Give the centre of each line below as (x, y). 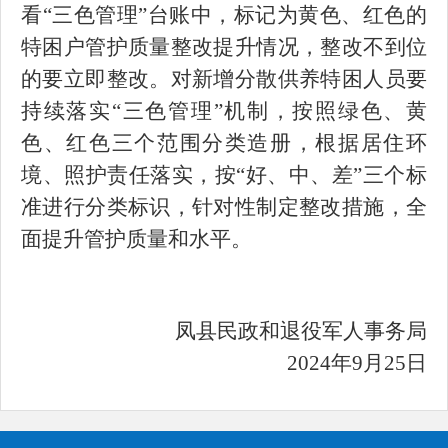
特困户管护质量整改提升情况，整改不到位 (224, 47)
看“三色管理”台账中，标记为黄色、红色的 (224, 15)
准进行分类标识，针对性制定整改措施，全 (224, 207)
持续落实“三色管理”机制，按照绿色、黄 (224, 111)
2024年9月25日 (357, 363)
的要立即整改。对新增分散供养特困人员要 (224, 79)
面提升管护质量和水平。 (136, 239)
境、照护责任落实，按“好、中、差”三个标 (224, 175)
